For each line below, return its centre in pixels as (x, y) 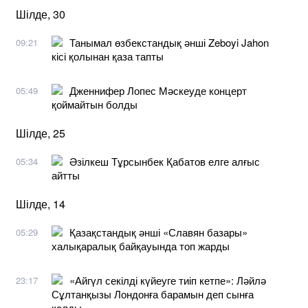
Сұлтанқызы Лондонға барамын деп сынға (153, 294)
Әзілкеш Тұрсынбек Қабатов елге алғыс (165, 161)
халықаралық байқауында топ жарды (141, 245)
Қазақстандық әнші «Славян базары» (158, 232)
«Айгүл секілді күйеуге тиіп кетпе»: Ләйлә (168, 280)
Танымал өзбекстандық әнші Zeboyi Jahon (169, 42)
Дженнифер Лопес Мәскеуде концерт (158, 90)
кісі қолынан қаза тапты (108, 56)
